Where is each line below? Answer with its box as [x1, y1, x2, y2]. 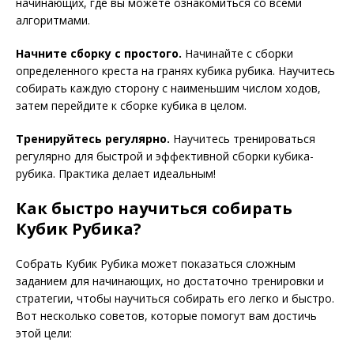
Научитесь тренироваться [170, 131, 315, 146]
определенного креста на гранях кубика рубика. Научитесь [16, 63, 335, 78]
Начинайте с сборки [182, 46, 293, 61]
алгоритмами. [16, 13, 90, 28]
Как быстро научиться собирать [16, 198, 292, 219]
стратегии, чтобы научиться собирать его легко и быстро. [16, 291, 334, 306]
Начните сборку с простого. [16, 46, 182, 61]
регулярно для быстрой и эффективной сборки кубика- [16, 149, 314, 164]
